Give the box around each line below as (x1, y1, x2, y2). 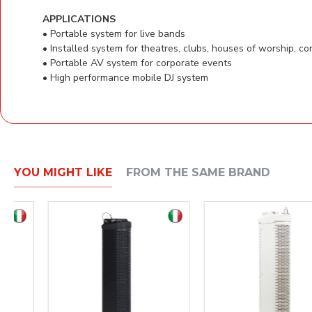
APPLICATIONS (42, 12, 116, 26)
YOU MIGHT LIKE (14, 166, 112, 180)
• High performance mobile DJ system (42, 70, 208, 84)
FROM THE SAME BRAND (126, 166, 270, 180)
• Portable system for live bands (42, 26, 185, 40)
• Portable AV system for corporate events (42, 56, 232, 70)
